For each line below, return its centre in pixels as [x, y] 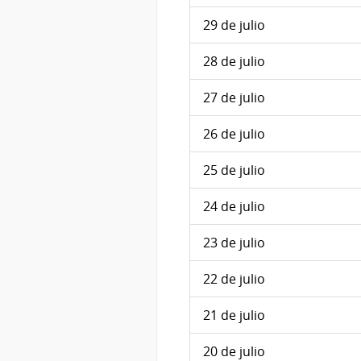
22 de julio [234, 279]
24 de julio [234, 207]
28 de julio [234, 62]
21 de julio [234, 315]
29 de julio [234, 25]
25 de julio [234, 170]
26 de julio [234, 134]
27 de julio [234, 98]
